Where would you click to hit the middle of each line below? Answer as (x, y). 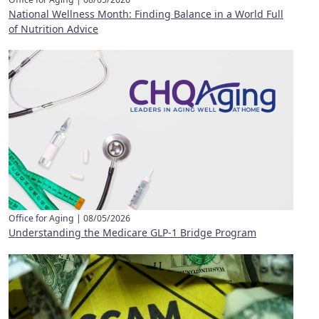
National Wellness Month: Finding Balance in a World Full (146, 14)
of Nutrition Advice (53, 28)
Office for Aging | (46, 219)
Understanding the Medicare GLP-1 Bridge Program (132, 233)
